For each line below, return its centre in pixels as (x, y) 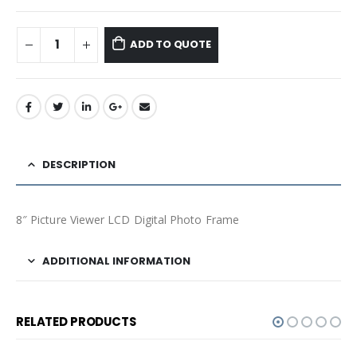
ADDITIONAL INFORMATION (116, 261)
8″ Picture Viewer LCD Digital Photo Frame (127, 220)
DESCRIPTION (79, 165)
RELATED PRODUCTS (76, 322)
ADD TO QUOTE (170, 45)
